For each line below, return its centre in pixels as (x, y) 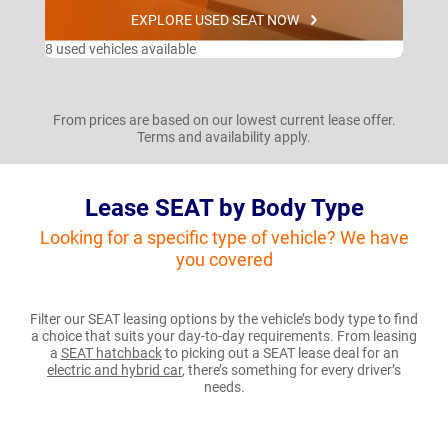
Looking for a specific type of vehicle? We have (224, 237)
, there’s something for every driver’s (291, 369)
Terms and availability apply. (224, 136)
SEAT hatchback (111, 352)
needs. (224, 386)
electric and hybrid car (114, 369)
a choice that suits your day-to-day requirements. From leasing (224, 335)
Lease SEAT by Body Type (224, 207)
